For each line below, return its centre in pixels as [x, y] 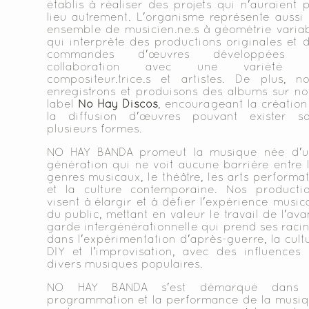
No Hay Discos [118, 103]
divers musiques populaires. [124, 263]
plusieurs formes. [94, 128]
